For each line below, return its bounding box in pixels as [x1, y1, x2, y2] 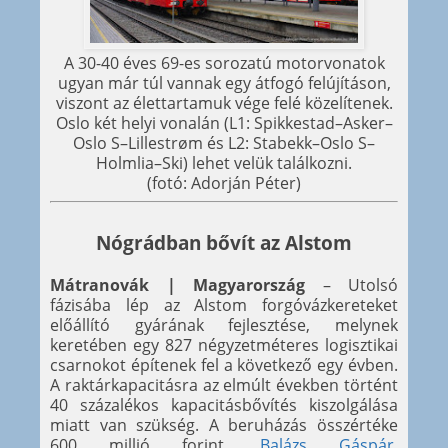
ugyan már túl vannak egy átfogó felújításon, [57, 71, 391, 94]
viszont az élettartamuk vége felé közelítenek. [55, 91, 393, 114]
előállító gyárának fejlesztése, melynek [50, 313, 398, 336]
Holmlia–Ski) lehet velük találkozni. [96, 151, 352, 174]
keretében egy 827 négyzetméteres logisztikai [50, 333, 398, 356]
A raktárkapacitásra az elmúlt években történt [50, 373, 398, 396]
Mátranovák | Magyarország [50, 273, 305, 296]
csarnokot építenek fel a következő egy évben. [50, 353, 398, 376]
